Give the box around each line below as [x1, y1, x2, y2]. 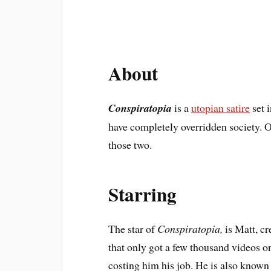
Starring [108, 180, 177, 208]
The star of [108, 221, 158, 236]
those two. [108, 137, 152, 152]
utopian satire [191, 100, 250, 115]
